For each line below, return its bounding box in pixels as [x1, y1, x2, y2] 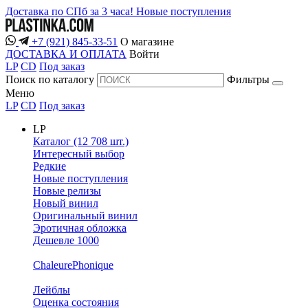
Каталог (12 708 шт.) [33, 135, 129, 148]
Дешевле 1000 [33, 234, 99, 247]
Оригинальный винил [33, 210, 137, 222]
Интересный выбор [33, 148, 124, 160]
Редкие [33, 160, 66, 173]
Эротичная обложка [33, 222, 126, 234]
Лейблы [33, 284, 70, 296]
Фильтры [227, 74, 269, 86]
